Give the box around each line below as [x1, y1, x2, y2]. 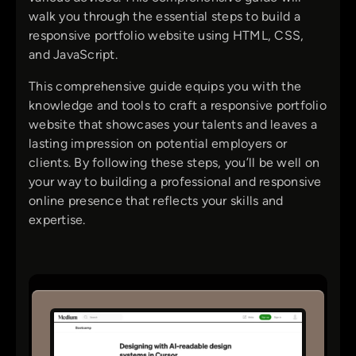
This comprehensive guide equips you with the [29, 78, 301, 94]
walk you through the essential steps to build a [29, 8, 300, 24]
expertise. [29, 211, 86, 227]
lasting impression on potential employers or [29, 135, 287, 151]
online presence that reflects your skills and [29, 192, 284, 208]
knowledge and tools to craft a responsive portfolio [29, 97, 327, 113]
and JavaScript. [29, 46, 118, 62]
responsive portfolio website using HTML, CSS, [29, 27, 304, 43]
